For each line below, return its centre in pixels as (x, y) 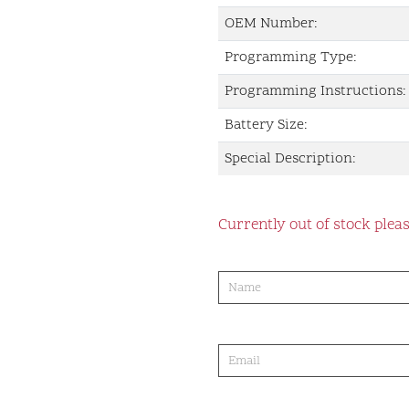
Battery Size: (266, 125)
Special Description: (290, 159)
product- (260, 261)
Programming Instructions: (315, 91)
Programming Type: (291, 58)
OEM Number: (271, 24)
